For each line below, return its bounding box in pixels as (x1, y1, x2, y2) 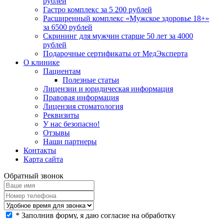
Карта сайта (23, 154, 63, 163)
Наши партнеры (43, 137, 97, 146)
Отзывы (43, 128, 70, 137)
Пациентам (43, 66, 81, 75)
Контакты (23, 146, 56, 154)
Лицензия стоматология (43, 102, 123, 110)
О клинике (23, 58, 60, 66)
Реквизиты (43, 110, 79, 119)
